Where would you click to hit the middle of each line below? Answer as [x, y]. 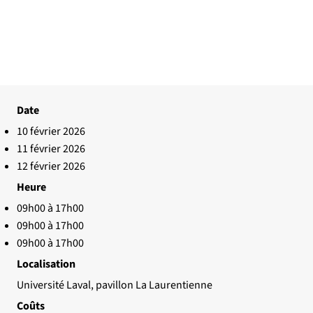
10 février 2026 [51, 132]
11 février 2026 [51, 149]
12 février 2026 [51, 167]
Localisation [46, 264]
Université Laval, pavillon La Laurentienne [115, 285]
